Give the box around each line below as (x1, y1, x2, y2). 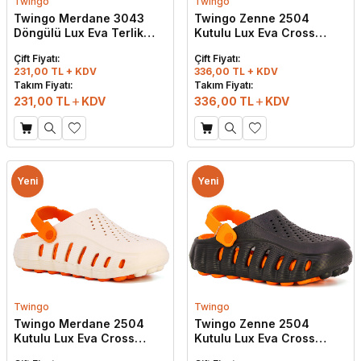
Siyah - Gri (14, 40, 75, 55)
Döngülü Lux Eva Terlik (14, 26, 143, 40)
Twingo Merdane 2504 (14, 316, 144, 330)
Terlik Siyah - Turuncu (194, 345, 322, 359)
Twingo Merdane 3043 (14, 11, 144, 26)
